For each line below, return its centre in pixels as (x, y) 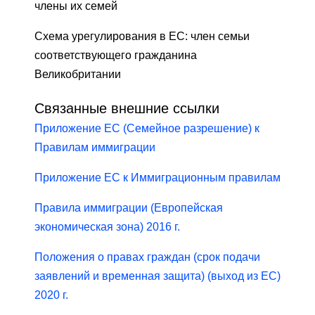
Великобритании (78, 75)
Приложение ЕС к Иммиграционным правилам (157, 178)
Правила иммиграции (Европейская (129, 208)
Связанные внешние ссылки (127, 108)
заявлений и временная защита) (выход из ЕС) (157, 276)
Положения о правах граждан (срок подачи (147, 257)
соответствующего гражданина (116, 56)
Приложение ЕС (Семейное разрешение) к (147, 129)
